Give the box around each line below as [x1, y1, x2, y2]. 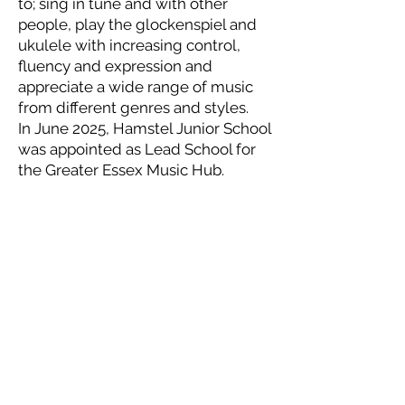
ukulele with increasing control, [18, 36, 240, 54]
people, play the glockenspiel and [18, 15, 257, 33]
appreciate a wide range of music [18, 78, 253, 96]
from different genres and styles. [18, 99, 252, 117]
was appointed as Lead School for [18, 140, 256, 158]
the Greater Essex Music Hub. [18, 161, 224, 179]
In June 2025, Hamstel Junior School [18, 119, 271, 137]
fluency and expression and [18, 57, 212, 75]
